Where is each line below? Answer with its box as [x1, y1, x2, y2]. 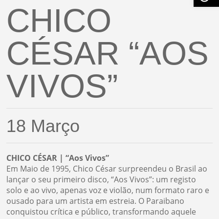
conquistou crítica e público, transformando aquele [6, 206, 197, 218]
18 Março [6, 116, 80, 136]
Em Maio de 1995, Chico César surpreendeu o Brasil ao [6, 163, 208, 175]
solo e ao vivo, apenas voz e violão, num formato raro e [6, 185, 210, 196]
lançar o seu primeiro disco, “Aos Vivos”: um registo [6, 174, 197, 185]
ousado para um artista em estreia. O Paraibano [6, 196, 185, 207]
